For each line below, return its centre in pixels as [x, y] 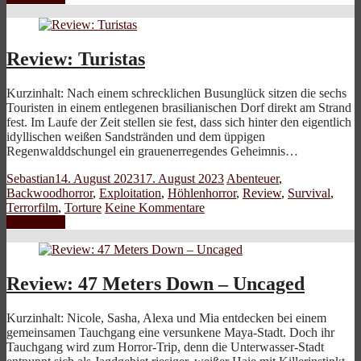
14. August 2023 [97, 179]
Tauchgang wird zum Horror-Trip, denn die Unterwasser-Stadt [165, 346]
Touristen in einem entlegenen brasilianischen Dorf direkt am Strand [179, 108]
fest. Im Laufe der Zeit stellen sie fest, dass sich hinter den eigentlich [179, 122]
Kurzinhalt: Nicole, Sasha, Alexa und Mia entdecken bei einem [166, 317]
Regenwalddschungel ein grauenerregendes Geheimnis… [152, 151]
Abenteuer [253, 179]
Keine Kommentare [155, 208]
